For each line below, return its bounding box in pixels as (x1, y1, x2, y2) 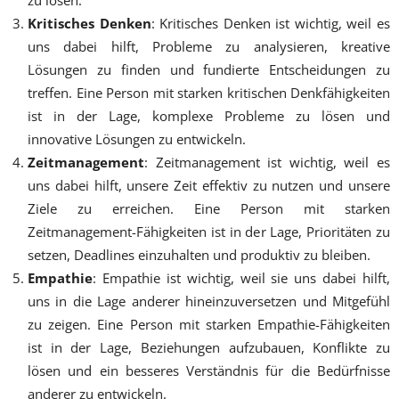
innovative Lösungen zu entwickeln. (28, 129, 246, 148)
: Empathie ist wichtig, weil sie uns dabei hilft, (93, 268, 390, 287)
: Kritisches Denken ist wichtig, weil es (151, 13, 391, 32)
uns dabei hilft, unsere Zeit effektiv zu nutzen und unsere (28, 175, 390, 194)
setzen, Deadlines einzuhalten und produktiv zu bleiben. (28, 245, 370, 264)
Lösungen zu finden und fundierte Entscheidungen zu (28, 60, 390, 78)
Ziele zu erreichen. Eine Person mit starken (28, 199, 390, 217)
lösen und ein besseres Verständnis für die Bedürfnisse (28, 361, 390, 379)
